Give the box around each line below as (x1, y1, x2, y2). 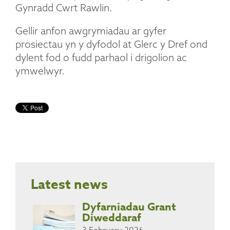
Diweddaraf (82, 210, 141, 226)
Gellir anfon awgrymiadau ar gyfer (15, 24, 166, 37)
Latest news (31, 175, 108, 193)
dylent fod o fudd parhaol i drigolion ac (15, 51, 187, 64)
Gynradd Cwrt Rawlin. (15, 1, 112, 14)
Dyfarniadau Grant (82, 199, 176, 215)
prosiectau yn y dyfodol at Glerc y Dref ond (15, 37, 207, 50)
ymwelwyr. (15, 64, 65, 77)
